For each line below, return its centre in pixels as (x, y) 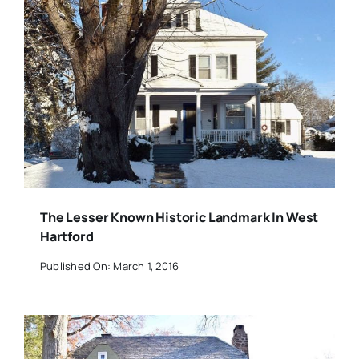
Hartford (67, 236)
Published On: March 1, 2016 (109, 266)
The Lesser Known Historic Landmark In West (179, 217)
